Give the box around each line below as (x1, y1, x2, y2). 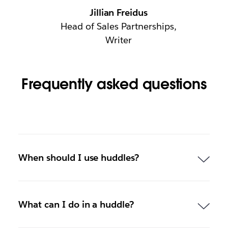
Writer (105, 34, 132, 46)
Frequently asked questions (21, 75, 207, 94)
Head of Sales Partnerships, (61, 20, 177, 33)
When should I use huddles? (18, 152, 139, 164)
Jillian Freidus (89, 7, 148, 19)
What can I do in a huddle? (18, 198, 134, 211)
